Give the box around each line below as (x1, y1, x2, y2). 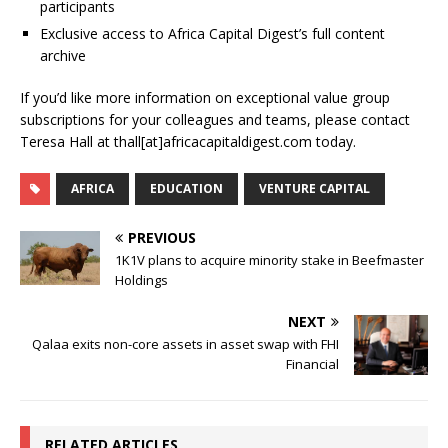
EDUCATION (150, 180, 223, 198)
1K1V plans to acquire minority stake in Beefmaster (115, 251, 424, 270)
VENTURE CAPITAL (259, 180, 370, 198)
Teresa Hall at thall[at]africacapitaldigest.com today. (20, 132, 356, 152)
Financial (286, 355, 339, 374)
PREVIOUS (128, 228, 196, 248)
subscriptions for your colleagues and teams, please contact (20, 110, 410, 130)
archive (40, 46, 86, 66)
